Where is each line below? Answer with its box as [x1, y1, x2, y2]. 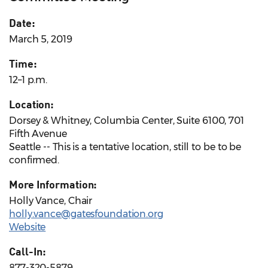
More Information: [9, 178, 98, 191]
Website [9, 221, 46, 233]
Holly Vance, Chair [9, 195, 93, 207]
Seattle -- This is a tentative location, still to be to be [9, 141, 242, 153]
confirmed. [9, 154, 60, 166]
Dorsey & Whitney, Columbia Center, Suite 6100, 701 [9, 115, 244, 127]
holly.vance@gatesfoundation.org [9, 208, 163, 220]
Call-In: [9, 245, 47, 258]
